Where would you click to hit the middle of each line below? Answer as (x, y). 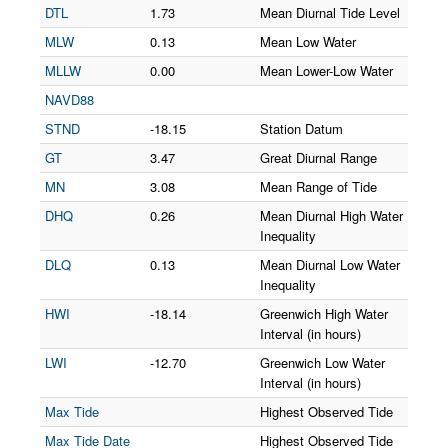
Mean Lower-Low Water (326, 70)
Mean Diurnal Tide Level (330, 12)
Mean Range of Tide (318, 186)
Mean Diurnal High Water (331, 215)
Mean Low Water (308, 41)
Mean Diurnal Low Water (330, 264)
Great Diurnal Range (318, 157)
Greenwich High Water (324, 313)
